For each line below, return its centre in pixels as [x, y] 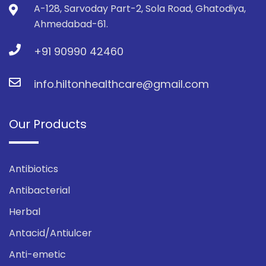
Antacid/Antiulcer [50, 233]
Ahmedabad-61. [71, 24]
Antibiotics [34, 169]
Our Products [48, 124]
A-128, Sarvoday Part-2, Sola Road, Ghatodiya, [140, 8]
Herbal [25, 211]
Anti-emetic [37, 254]
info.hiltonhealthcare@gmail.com [121, 84]
